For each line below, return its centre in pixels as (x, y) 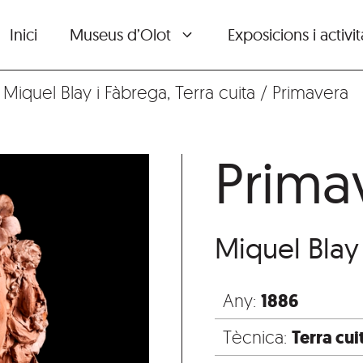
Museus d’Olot (120, 35)
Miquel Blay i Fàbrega (85, 92)
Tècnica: (257, 337)
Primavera (310, 92)
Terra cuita (215, 92)
